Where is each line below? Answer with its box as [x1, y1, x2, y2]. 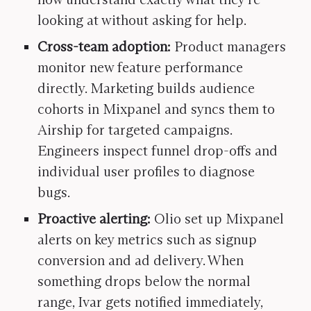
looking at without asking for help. [37, 12, 246, 28]
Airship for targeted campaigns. [37, 121, 232, 138]
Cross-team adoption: [37, 38, 174, 55]
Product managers [174, 38, 286, 55]
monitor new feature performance [37, 59, 243, 76]
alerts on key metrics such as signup [37, 231, 257, 248]
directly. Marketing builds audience [37, 80, 255, 96]
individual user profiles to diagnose [37, 163, 255, 180]
